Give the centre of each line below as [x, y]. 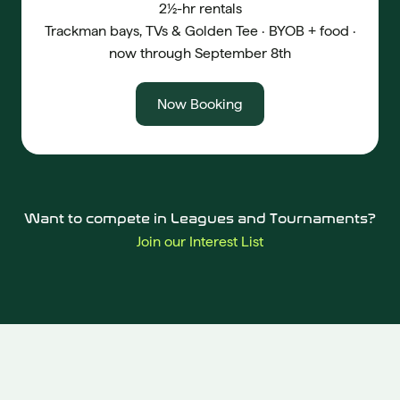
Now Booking [200, 104]
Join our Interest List [200, 241]
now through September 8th [200, 53]
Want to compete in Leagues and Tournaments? [200, 218]
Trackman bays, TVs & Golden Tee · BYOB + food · [200, 30]
